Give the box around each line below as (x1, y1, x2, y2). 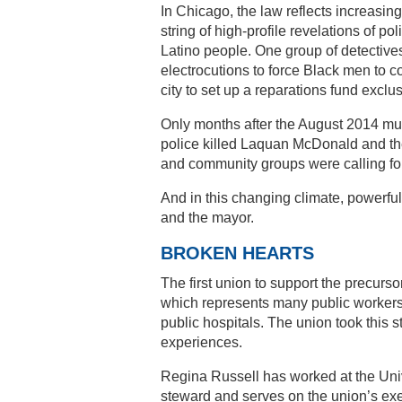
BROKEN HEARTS (161, 243, 314, 264)
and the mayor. (161, 210, 254, 226)
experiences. (161, 335, 242, 351)
